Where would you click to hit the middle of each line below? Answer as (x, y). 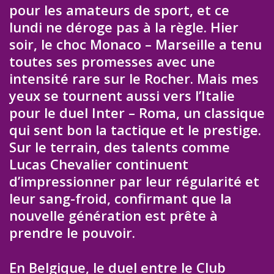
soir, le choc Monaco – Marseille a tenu (135, 44)
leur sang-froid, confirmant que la (120, 198)
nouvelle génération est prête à (113, 216)
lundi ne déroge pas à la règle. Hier (124, 27)
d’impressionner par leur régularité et (134, 181)
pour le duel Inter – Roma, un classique (137, 113)
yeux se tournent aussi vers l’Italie (122, 96)
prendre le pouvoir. (72, 233)
